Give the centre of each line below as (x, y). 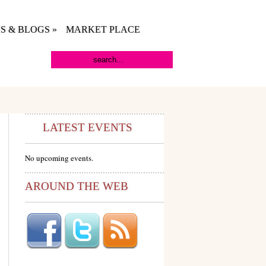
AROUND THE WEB (76, 186)
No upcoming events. (59, 158)
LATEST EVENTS (87, 127)
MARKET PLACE (103, 29)
